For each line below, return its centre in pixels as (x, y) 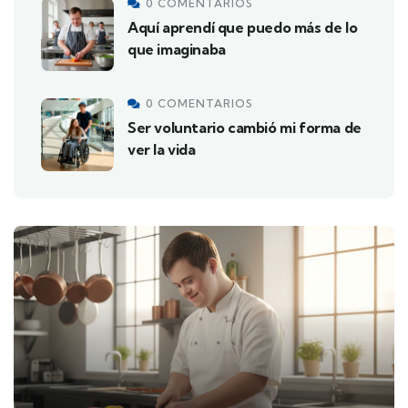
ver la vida (162, 149)
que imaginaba (177, 49)
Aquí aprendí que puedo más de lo (243, 27)
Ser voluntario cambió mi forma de (245, 127)
